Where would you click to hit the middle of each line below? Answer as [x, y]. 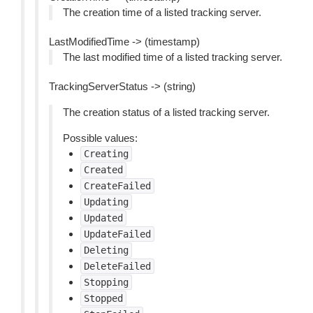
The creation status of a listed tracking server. [166, 112]
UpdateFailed [117, 234]
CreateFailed [117, 186]
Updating [106, 202]
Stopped [103, 298]
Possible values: [100, 138]
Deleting [106, 250]
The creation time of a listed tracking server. [162, 12]
